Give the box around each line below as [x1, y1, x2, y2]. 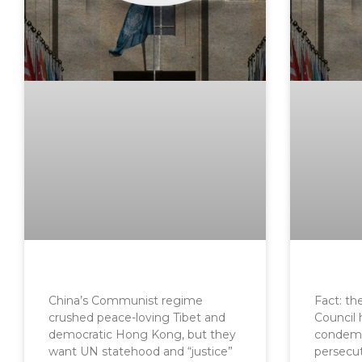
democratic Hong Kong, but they [48, 326, 236, 342]
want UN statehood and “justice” [48, 343, 233, 359]
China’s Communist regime [48, 293, 203, 308]
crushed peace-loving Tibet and [48, 309, 225, 325]
